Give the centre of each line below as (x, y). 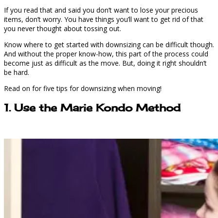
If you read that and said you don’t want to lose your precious (101, 10)
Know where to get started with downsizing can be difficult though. (109, 44)
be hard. (17, 72)
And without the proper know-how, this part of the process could (106, 54)
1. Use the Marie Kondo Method (92, 108)
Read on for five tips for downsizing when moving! (83, 88)
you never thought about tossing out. (63, 28)
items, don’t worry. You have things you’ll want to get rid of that (104, 19)
